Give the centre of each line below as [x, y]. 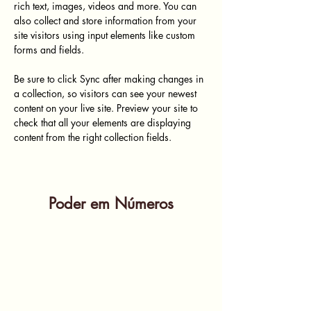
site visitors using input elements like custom [106, 35]
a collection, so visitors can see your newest [107, 93]
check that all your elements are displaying [104, 123]
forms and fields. [49, 50]
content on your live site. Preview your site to [107, 108]
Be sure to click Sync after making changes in [110, 79]
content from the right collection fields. [94, 137]
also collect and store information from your [107, 20]
